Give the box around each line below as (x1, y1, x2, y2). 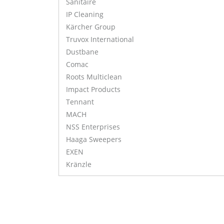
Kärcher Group (66, 22, 115, 32)
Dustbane (66, 47, 98, 57)
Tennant (66, 97, 94, 107)
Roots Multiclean (66, 72, 122, 82)
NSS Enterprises (66, 122, 120, 132)
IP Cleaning (66, 9, 103, 19)
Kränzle (66, 159, 91, 169)
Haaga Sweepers (66, 134, 121, 144)
